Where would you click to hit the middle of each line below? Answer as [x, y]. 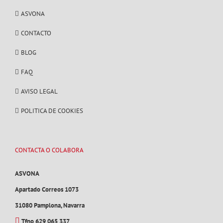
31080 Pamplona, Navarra [50, 205]
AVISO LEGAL [39, 91]
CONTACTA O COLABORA [49, 150]
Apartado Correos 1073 [51, 189]
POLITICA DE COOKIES [52, 111]
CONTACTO [36, 33]
